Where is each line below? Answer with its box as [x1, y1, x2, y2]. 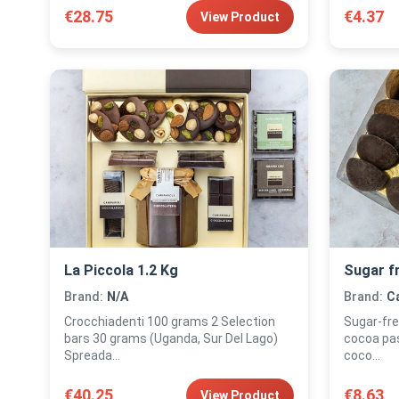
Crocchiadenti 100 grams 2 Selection [64, 314, 275, 329]
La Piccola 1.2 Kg [64, 262, 178, 279]
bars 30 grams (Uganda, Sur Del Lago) [64, 331, 278, 346]
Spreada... [64, 348, 120, 362]
